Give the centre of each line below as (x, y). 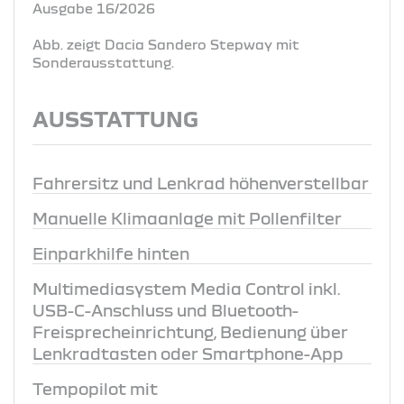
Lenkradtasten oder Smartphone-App (188, 353)
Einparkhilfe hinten (111, 253)
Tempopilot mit (95, 388)
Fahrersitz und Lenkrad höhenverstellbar (201, 183)
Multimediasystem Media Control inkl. (186, 288)
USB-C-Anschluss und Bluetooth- (165, 310)
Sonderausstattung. (103, 62)
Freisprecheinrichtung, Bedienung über (190, 331)
